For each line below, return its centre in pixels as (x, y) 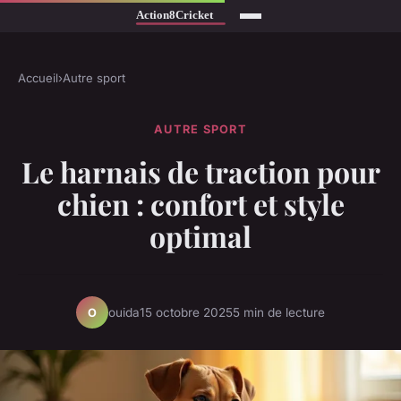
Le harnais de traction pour (200, 172)
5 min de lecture (279, 312)
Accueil (38, 78)
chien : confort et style (200, 204)
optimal (200, 236)
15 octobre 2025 (186, 312)
